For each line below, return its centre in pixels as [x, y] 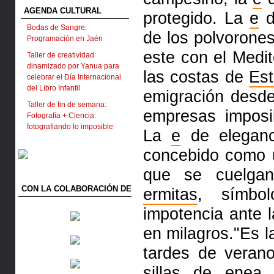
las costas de [196, 77]
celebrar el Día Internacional [74, 77]
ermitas [170, 194]
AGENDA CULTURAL [63, 11]
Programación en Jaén [65, 39]
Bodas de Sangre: [57, 28]
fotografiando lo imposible [70, 127]
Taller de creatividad [61, 55]
